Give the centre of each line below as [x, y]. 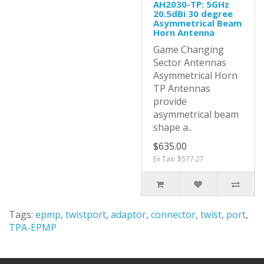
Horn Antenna [184, 32]
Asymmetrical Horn [195, 75]
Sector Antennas [191, 62]
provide [170, 101]
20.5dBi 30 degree [193, 13]
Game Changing [189, 49]
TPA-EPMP [33, 227]
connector [173, 214]
